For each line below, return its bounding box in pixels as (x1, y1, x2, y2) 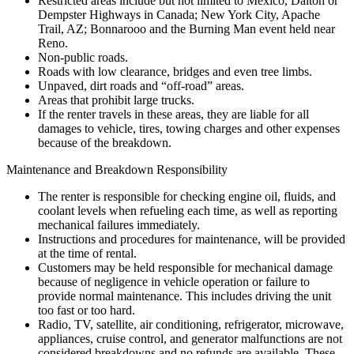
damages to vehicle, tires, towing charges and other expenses (38, 121, 340, 135)
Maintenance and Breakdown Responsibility (6, 162, 228, 176)
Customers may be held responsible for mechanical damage (38, 260, 333, 274)
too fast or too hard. (38, 303, 135, 317)
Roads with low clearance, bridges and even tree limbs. (38, 64, 312, 78)
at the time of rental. (38, 246, 137, 260)
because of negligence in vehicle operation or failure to (38, 274, 310, 288)
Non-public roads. (38, 50, 128, 64)
